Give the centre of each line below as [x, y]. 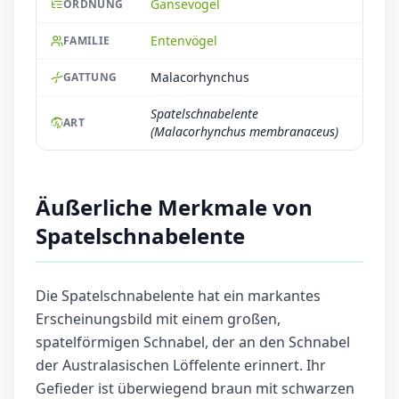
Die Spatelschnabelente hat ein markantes [178, 296]
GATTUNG [90, 77]
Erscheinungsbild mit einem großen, [158, 319]
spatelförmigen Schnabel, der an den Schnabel [193, 342]
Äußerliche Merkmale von [174, 208]
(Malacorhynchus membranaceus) [244, 132]
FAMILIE [87, 41]
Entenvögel [184, 41]
